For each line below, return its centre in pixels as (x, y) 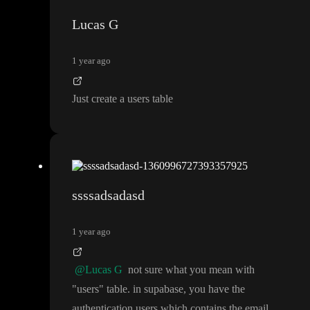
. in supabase (155, 289)
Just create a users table (122, 99)
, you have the (214, 289)
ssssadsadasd (108, 195)
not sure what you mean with (190, 270)
